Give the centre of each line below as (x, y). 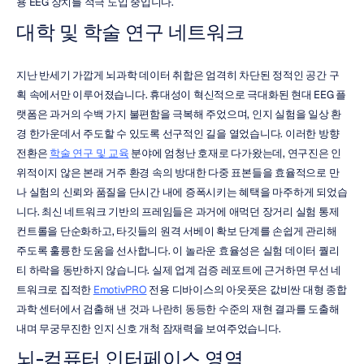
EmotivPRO (120, 290)
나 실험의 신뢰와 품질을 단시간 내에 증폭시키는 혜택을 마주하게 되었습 (182, 192)
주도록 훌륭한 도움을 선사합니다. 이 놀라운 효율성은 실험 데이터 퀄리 (178, 251)
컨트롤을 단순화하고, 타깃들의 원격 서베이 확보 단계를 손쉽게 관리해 (177, 231)
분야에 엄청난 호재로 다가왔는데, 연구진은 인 (235, 153)
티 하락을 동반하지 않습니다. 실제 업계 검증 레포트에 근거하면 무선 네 (179, 270)
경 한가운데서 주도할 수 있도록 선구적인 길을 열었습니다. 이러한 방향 (178, 134)
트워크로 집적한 (55, 290)
